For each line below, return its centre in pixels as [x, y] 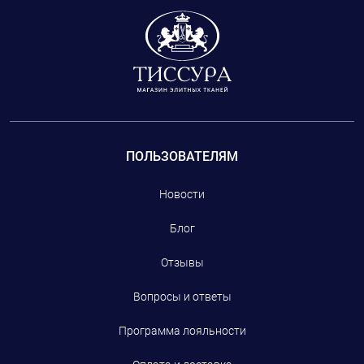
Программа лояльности [182, 331]
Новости [182, 195]
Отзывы [182, 263]
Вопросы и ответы [182, 297]
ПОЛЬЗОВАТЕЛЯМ [182, 157]
